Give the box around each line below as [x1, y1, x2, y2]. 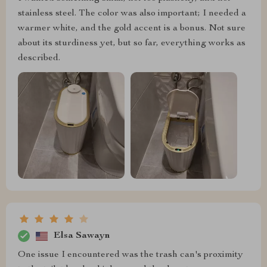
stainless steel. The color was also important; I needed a [18, 9, 246, 18]
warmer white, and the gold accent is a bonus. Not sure [18, 24, 246, 33]
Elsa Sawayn [54, 231, 110, 241]
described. [18, 54, 60, 63]
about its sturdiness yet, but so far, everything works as [18, 39, 246, 48]
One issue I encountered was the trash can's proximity [18, 250, 243, 260]
